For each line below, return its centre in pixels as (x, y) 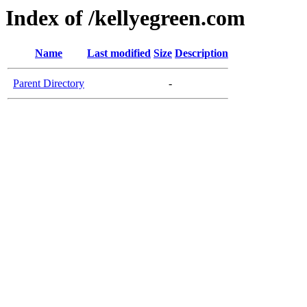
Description (201, 53)
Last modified (119, 53)
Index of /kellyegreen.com (125, 18)
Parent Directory (49, 84)
